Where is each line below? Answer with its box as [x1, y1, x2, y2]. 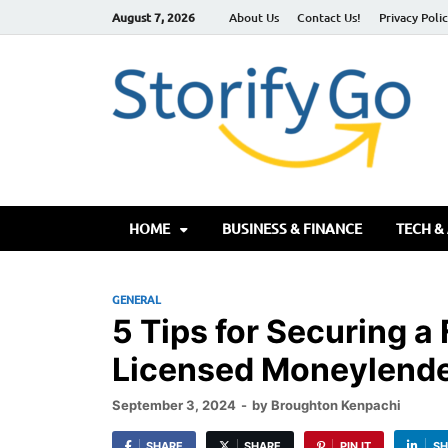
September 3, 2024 [112, 397, 236, 414]
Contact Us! [297, 8, 361, 26]
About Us [229, 8, 279, 26]
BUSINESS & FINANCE [222, 218, 362, 238]
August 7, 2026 [112, 8, 195, 26]
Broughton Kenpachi [271, 397, 401, 414]
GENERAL [112, 291, 161, 308]
